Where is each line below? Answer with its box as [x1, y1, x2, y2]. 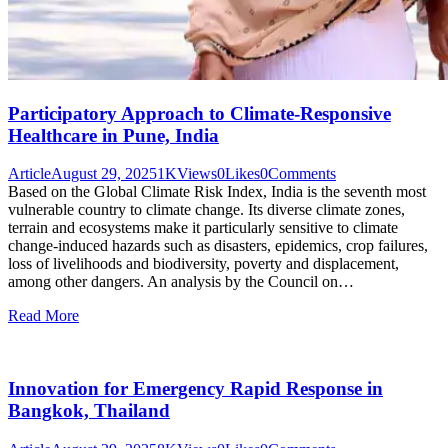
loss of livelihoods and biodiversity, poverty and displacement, [8, 255, 399, 273]
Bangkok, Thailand [8, 400, 170, 422]
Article [8, 165, 51, 183]
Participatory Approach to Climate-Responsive [8, 102, 391, 124]
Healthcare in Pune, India [8, 124, 219, 146]
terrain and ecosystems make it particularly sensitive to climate [8, 219, 398, 237]
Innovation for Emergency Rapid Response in [8, 378, 383, 400]
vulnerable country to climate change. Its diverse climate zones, [8, 201, 405, 219]
